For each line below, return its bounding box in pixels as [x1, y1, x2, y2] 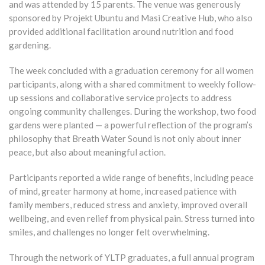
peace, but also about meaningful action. [9, 147, 166, 158]
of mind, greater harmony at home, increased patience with [9, 186, 237, 197]
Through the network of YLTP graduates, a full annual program [9, 252, 254, 263]
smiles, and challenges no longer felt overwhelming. [9, 227, 209, 238]
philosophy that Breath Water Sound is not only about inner [9, 133, 241, 144]
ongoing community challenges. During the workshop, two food [9, 106, 256, 117]
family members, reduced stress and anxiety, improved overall [9, 199, 247, 211]
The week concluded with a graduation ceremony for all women [9, 65, 254, 76]
